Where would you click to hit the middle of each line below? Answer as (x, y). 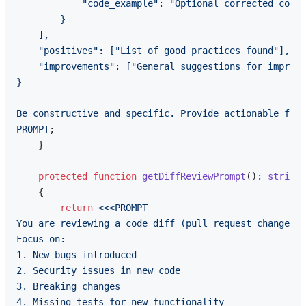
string (284, 177)
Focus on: (41, 239)
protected (63, 177)
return (76, 208)
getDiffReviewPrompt (194, 177)
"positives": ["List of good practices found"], (153, 51)
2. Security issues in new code (98, 271)
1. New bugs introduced (76, 255)
